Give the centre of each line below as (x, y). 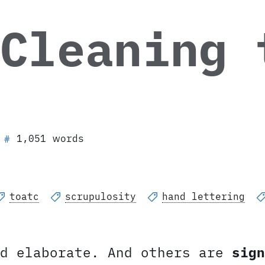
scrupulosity (101, 197)
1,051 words (50, 139)
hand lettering (203, 197)
